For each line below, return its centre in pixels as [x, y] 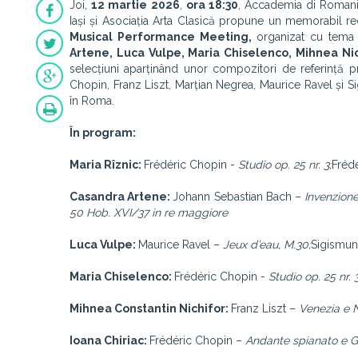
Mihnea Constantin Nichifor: [150, 308]
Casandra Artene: [121, 197]
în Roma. [92, 101]
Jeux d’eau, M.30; [267, 245]
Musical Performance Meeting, [163, 37]
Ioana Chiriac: [109, 340]
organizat [283, 37]
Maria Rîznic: [107, 165]
